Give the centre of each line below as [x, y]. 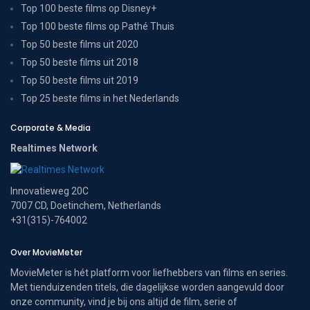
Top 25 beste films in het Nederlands [100, 98]
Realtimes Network [54, 148]
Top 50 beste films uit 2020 [80, 44]
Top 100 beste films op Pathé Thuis [98, 26]
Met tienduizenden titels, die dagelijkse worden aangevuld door [147, 287]
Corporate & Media [51, 127]
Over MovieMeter [46, 252]
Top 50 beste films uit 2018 [80, 62]
